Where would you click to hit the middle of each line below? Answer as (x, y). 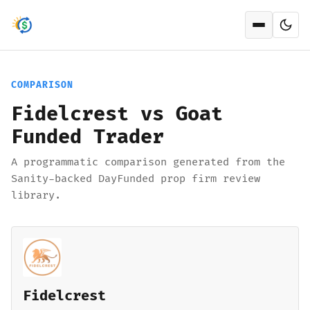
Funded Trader (88, 137)
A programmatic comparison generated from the (148, 162)
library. (36, 195)
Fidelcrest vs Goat (117, 115)
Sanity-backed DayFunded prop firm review (136, 179)
